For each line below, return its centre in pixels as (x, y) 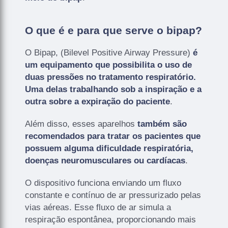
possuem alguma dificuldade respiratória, (109, 148)
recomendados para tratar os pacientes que (113, 136)
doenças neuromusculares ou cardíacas (105, 160)
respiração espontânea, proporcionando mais (111, 219)
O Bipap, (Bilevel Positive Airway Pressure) (109, 52)
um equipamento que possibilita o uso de (109, 65)
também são (161, 124)
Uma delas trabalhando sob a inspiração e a (113, 89)
